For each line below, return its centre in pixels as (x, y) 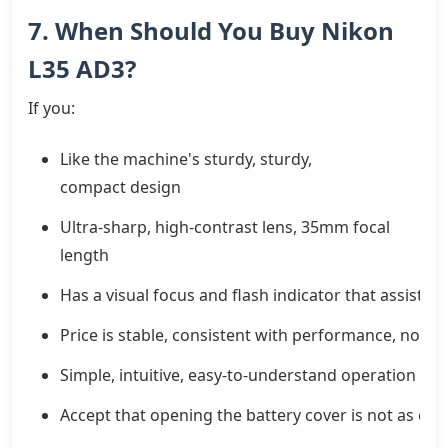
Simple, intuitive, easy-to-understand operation (238, 374)
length (84, 254)
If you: (51, 107)
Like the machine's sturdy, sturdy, (186, 158)
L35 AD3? (82, 68)
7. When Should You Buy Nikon (211, 30)
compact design (120, 186)
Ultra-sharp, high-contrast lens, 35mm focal (225, 226)
